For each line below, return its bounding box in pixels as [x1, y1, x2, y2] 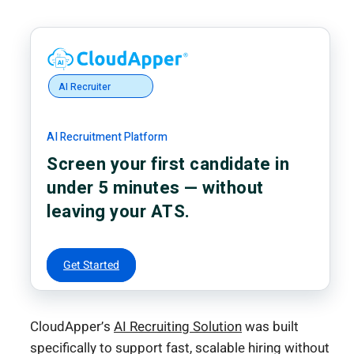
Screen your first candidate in [47, 151, 289, 177]
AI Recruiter [58, 79, 111, 94]
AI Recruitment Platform [47, 128, 168, 145]
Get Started [63, 256, 119, 273]
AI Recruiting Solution [114, 316, 242, 337]
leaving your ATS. [47, 198, 190, 224]
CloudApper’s [30, 316, 114, 337]
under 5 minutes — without [47, 175, 264, 201]
